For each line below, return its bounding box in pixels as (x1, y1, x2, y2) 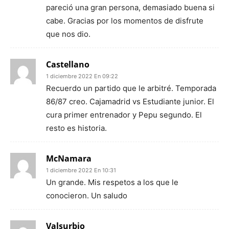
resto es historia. (46, 123, 107, 133)
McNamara (46, 153, 91, 164)
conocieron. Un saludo (46, 191, 127, 200)
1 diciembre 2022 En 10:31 (46, 167, 116, 174)
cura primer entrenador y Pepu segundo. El (46, 110, 202, 120)
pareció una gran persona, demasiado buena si (46, 3, 215, 12)
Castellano (46, 59, 89, 70)
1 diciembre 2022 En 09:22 (46, 73, 118, 80)
